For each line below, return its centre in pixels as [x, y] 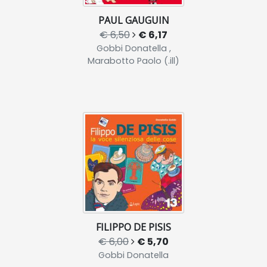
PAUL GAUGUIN [133, 20]
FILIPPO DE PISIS [133, 227]
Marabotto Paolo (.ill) [133, 61]
